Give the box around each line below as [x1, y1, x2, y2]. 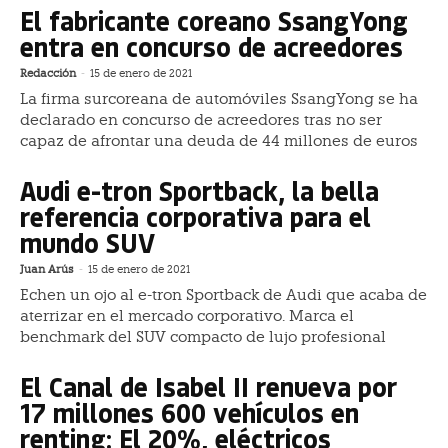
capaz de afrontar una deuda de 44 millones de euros [20, 132, 418, 151]
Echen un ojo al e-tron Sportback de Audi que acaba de [20, 286, 427, 305]
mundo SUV [20, 225, 155, 261]
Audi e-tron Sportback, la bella [20, 173, 379, 209]
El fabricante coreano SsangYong [20, 3, 408, 39]
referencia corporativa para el [20, 199, 371, 235]
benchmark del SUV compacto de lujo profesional [20, 328, 386, 347]
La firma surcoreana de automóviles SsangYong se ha [20, 90, 418, 109]
